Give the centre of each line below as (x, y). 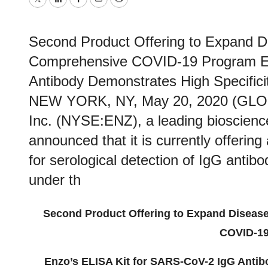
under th (55, 180)
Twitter (53, 7)
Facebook (101, 7)
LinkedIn (77, 7)
